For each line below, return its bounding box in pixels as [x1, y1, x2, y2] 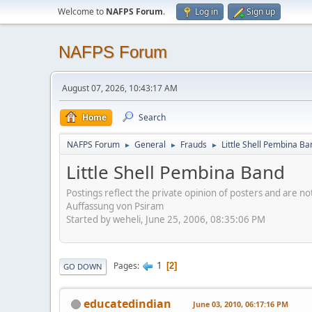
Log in [195, 6, 218, 17]
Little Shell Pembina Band [66, 159, 285, 185]
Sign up [247, 6, 275, 17]
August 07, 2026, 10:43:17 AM [62, 82, 178, 94]
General [134, 139, 166, 150]
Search [139, 111, 166, 123]
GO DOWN [63, 260, 102, 272]
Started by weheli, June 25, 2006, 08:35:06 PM [66, 212, 265, 226]
